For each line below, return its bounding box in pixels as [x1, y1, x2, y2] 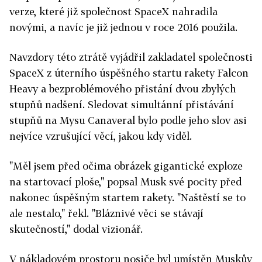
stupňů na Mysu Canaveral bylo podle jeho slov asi [9, 114, 247, 126]
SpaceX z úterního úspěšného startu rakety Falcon [9, 67, 249, 79]
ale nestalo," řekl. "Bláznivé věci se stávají [9, 207, 204, 219]
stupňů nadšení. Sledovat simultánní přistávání [9, 98, 234, 111]
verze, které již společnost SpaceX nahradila [9, 5, 218, 18]
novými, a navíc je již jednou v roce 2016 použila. [9, 21, 237, 33]
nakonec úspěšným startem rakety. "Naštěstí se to [9, 191, 246, 204]
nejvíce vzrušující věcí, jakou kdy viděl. [9, 130, 192, 142]
